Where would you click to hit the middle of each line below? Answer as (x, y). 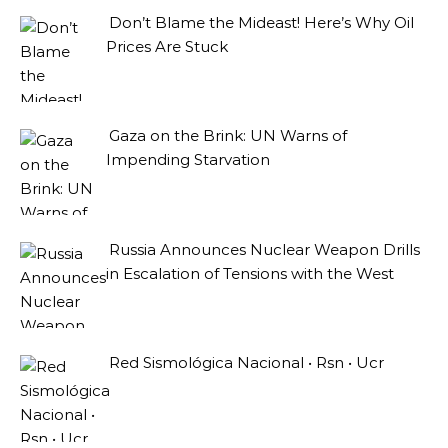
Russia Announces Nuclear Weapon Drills (265, 249)
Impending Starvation (188, 160)
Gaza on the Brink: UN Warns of (228, 136)
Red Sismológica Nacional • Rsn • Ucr (247, 362)
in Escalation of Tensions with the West (250, 273)
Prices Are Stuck (167, 46)
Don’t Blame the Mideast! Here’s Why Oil (262, 22)
